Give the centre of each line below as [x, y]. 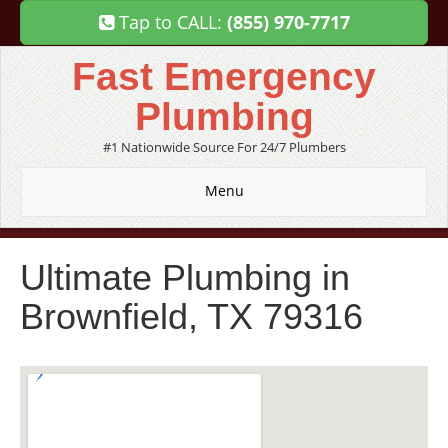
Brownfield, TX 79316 [191, 316]
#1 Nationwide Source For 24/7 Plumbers [224, 147]
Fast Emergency [224, 76]
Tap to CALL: [170, 22]
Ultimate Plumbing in [185, 277]
